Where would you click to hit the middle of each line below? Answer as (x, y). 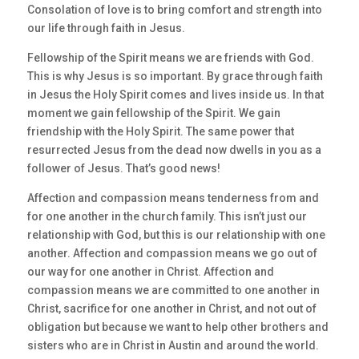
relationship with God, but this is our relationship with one (176, 235)
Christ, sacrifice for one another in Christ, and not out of (171, 309)
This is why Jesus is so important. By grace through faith (175, 77)
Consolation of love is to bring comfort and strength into (174, 10)
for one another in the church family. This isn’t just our (167, 217)
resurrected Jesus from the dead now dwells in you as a (174, 150)
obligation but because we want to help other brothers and (177, 327)
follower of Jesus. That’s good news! (123, 169)
